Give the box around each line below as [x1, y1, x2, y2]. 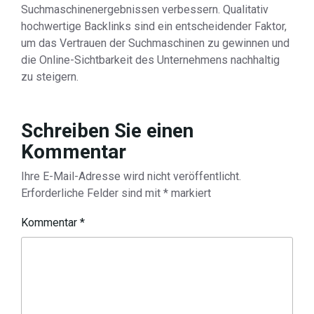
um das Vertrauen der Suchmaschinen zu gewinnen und [21, 36, 289, 50]
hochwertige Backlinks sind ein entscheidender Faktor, [21, 20, 287, 33]
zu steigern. [21, 70, 78, 83]
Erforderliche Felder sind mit [21, 186, 163, 200]
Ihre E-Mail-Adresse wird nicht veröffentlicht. [21, 170, 241, 183]
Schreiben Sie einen [21, 119, 193, 142]
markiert [168, 186, 211, 200]
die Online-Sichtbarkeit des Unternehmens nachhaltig [21, 53, 280, 67]
